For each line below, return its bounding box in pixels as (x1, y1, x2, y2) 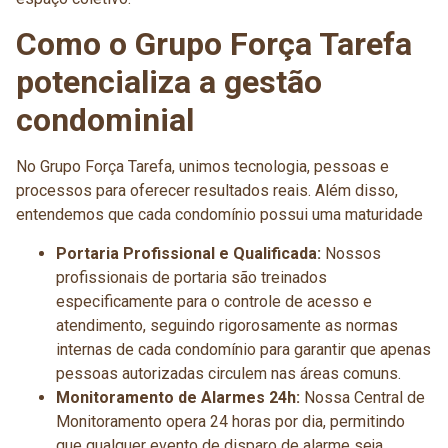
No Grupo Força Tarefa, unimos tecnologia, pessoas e (16, 157, 389, 177)
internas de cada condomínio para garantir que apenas (56, 339, 431, 359)
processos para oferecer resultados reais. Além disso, (16, 181, 398, 201)
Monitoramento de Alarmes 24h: (56, 387, 300, 407)
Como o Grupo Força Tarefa (16, 25, 412, 64)
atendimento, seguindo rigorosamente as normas (56, 315, 398, 335)
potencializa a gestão (16, 63, 322, 102)
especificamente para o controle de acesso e (56, 291, 372, 311)
